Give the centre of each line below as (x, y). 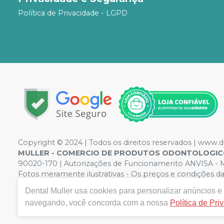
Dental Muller (49, 191)
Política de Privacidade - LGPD (73, 13)
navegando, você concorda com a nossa (97, 203)
